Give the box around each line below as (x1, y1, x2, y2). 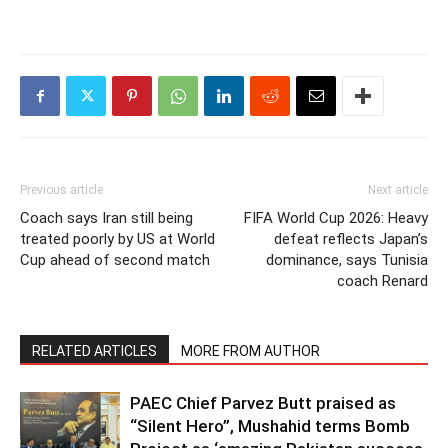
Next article (368, 183, 428, 198)
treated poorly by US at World (20, 230, 215, 249)
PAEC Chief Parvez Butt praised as (130, 393, 396, 414)
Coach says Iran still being (20, 209, 193, 228)
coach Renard (337, 272, 428, 291)
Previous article (20, 183, 103, 198)
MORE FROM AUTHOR (181, 343, 320, 360)
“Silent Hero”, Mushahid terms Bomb (130, 416, 410, 437)
